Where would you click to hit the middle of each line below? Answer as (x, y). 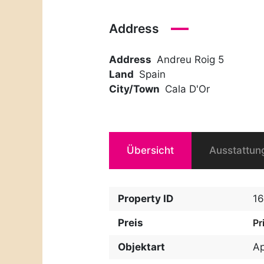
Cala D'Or (187, 89)
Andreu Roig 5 (190, 59)
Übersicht (151, 150)
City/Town (135, 89)
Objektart (142, 247)
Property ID (146, 198)
